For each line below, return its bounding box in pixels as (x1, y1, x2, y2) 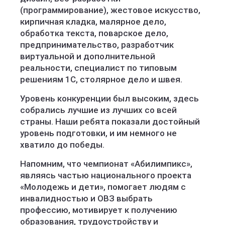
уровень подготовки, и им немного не (20, 128, 177, 138)
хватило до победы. (20, 140, 104, 150)
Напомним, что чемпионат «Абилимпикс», (20, 159, 192, 169)
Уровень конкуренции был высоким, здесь (20, 93, 199, 103)
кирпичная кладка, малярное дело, (20, 17, 166, 27)
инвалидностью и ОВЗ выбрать (20, 193, 153, 203)
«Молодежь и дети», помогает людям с (20, 182, 186, 192)
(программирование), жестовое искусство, (20, 5, 200, 15)
